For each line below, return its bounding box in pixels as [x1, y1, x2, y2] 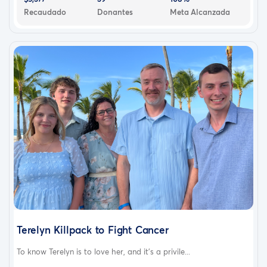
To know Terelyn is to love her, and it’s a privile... [17, 246, 190, 257]
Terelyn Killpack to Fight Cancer [17, 222, 169, 237]
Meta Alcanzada [170, 6, 231, 17]
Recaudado [24, 6, 66, 17]
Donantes [97, 6, 133, 17]
